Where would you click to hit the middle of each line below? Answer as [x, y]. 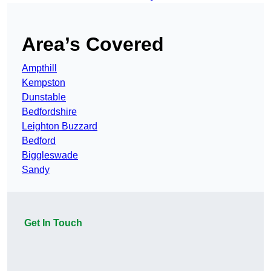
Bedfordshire [49, 112]
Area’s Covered [93, 44]
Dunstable [44, 97]
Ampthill [39, 68]
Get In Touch [53, 223]
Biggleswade [50, 155]
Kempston [44, 83]
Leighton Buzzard [60, 126]
